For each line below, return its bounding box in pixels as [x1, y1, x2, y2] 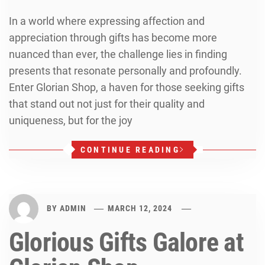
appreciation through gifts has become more [9, 31, 217, 44]
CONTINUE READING [80, 145, 180, 154]
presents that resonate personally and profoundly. [9, 64, 242, 77]
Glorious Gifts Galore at [9, 227, 244, 258]
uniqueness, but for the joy [9, 114, 132, 127]
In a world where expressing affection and [9, 15, 205, 27]
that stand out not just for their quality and [9, 98, 205, 110]
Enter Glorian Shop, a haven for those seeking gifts [9, 81, 244, 93]
